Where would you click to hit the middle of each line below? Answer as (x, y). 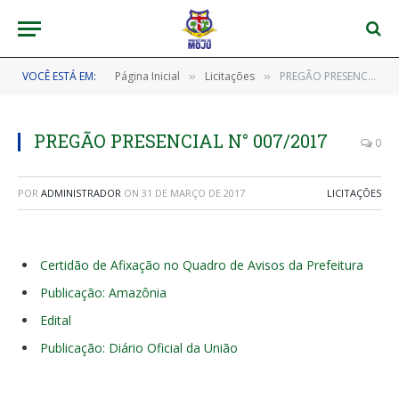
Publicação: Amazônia (103, 293)
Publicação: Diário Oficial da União (139, 348)
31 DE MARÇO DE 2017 (193, 193)
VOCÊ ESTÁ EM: (59, 76)
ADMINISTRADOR (81, 193)
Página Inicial (147, 76)
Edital (56, 321)
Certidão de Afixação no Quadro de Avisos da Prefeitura (202, 265)
